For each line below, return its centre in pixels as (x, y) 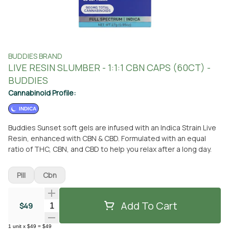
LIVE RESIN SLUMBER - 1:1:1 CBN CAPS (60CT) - (109, 67)
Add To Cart (149, 205)
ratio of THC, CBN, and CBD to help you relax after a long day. (110, 149)
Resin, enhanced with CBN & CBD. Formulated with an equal (107, 138)
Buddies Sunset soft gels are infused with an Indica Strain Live (112, 128)
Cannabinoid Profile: (42, 93)
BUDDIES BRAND (35, 56)
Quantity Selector (76, 205)
